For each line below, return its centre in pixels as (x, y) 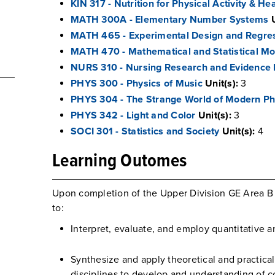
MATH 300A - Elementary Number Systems (170, 20)
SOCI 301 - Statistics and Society (145, 131)
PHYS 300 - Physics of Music (137, 83)
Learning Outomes (119, 162)
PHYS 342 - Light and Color (133, 115)
